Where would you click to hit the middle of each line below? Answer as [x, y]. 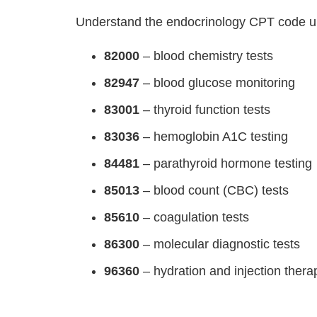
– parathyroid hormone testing [226, 163]
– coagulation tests [195, 217]
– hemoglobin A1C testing [214, 137]
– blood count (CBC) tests [214, 190]
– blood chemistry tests [207, 56]
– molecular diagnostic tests [220, 244]
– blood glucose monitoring [218, 83]
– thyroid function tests [205, 110]
